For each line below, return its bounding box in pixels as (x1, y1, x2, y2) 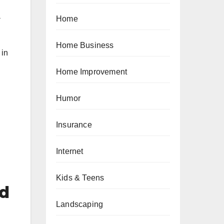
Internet (56, 147, 83, 155)
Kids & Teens (56, 173, 104, 182)
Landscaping (56, 200, 103, 208)
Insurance (56, 120, 92, 129)
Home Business (56, 41, 114, 49)
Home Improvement (56, 67, 127, 76)
